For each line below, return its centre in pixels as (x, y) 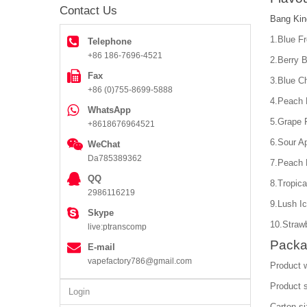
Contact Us (88, 10)
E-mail (101, 247)
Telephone (110, 41)
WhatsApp (109, 110)
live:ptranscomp (117, 226)
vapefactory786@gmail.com (140, 261)
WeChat (104, 144)
